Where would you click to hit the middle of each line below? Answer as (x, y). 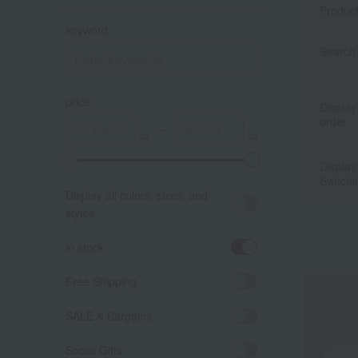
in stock (85, 247)
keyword (87, 30)
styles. (82, 213)
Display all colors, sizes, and (137, 195)
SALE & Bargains (109, 316)
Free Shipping (101, 281)
